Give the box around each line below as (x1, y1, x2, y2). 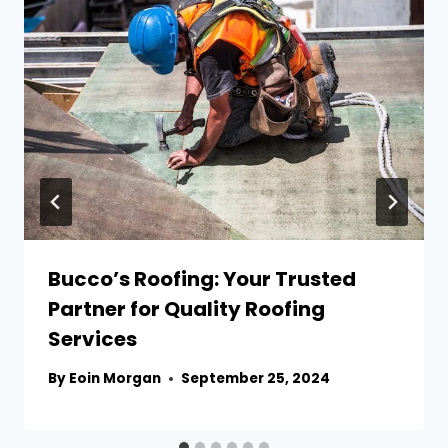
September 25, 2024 (181, 369, 331, 389)
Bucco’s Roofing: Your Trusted (48, 265, 356, 294)
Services (48, 325, 137, 354)
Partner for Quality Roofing (48, 295, 325, 324)
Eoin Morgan (69, 369, 162, 389)
